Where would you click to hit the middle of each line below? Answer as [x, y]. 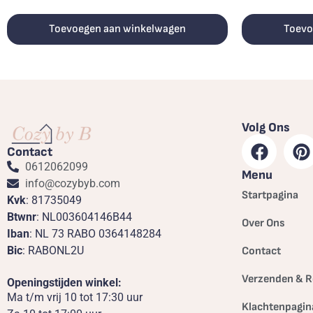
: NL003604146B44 [84, 217]
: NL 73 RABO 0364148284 [95, 233]
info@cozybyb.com [73, 183]
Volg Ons [266, 128]
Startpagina [270, 195]
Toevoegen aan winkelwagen [117, 29]
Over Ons [263, 223]
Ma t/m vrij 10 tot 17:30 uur [75, 297]
